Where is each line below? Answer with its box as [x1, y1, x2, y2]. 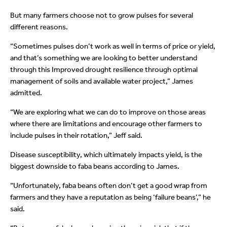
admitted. [10, 88, 42, 98]
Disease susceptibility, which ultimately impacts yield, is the [10, 150, 202, 160]
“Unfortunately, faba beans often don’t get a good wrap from [10, 181, 207, 191]
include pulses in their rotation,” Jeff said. [10, 131, 144, 140]
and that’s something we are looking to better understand [10, 53, 197, 63]
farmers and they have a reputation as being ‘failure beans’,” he [10, 193, 211, 202]
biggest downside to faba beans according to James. [10, 162, 181, 171]
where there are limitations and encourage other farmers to [10, 119, 202, 129]
